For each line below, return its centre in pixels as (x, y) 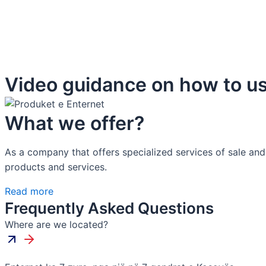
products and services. (56, 167)
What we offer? (75, 123)
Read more (29, 191)
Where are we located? (56, 224)
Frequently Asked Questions (109, 208)
